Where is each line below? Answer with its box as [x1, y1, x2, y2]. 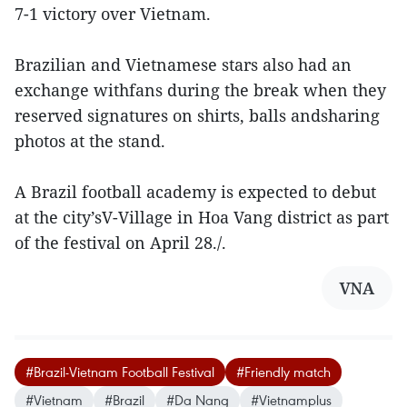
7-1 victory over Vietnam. [15, 2, 211, 25]
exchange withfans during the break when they [15, 78, 386, 101]
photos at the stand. [15, 129, 165, 152]
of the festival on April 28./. [15, 231, 226, 253]
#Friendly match [236, 362, 331, 381]
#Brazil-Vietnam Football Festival [25, 362, 214, 381]
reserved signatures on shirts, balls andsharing [15, 104, 380, 126]
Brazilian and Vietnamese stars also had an [15, 53, 352, 75]
